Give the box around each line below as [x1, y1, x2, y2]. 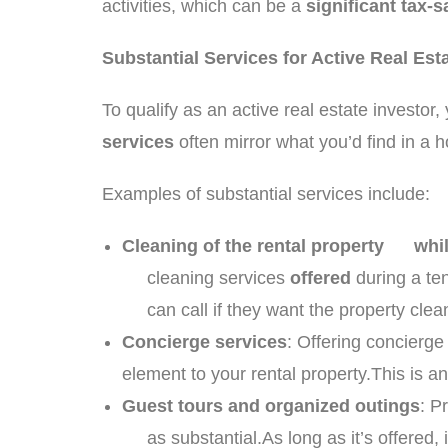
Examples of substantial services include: [102, 184, 430, 204]
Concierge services [122, 332, 287, 352]
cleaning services [122, 268, 290, 288]
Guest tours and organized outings [122, 396, 420, 416]
